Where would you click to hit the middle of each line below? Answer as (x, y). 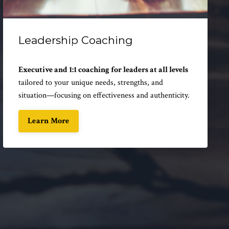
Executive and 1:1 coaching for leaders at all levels (103, 70)
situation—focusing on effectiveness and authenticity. (104, 95)
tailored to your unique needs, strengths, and (91, 82)
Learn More (49, 121)
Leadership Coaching (76, 40)
